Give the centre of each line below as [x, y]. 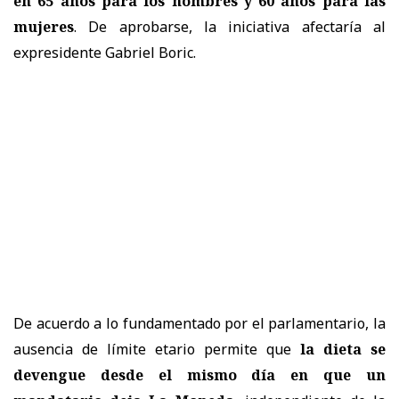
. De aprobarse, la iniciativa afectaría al [230, 27]
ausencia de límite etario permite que [157, 350]
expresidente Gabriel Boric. [105, 53]
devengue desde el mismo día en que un [199, 375]
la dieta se [343, 350]
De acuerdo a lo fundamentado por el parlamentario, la [199, 324]
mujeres [44, 27]
